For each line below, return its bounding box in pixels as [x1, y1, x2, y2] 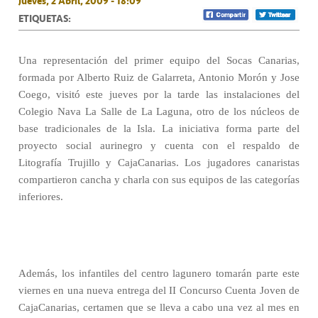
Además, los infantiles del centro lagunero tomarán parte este [18, 268, 300, 279]
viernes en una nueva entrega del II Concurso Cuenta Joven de [18, 285, 300, 296]
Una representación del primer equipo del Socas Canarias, [18, 55, 300, 66]
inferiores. [18, 191, 63, 202]
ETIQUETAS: [18, 11, 71, 26]
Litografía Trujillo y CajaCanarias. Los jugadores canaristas [18, 157, 300, 168]
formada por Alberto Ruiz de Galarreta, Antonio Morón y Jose [18, 72, 300, 83]
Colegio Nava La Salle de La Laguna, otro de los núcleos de [18, 106, 300, 117]
